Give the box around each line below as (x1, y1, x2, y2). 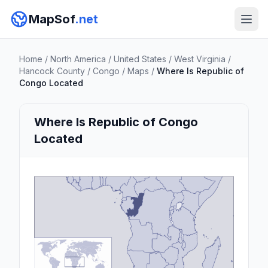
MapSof (29, 12, 75, 26)
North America (50, 54, 106, 64)
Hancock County (19, 66, 85, 76)
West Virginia (174, 54, 226, 64)
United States (114, 54, 166, 64)
